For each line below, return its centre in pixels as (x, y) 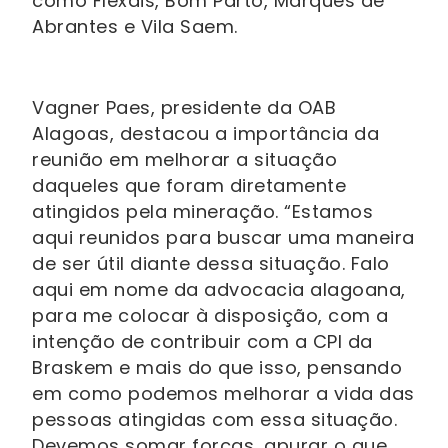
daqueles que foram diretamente (189, 186)
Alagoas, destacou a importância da (205, 134)
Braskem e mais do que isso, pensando (217, 368)
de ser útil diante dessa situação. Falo (211, 264)
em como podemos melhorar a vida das (223, 394)
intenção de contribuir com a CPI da (202, 342)
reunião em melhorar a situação (184, 160)
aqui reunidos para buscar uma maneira (223, 238)
